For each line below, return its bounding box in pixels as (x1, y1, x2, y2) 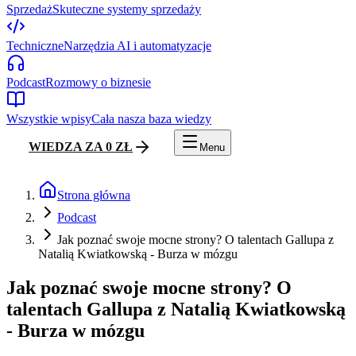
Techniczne (6, 39, 64, 52)
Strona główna (57, 188, 130, 202)
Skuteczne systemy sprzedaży (52, 2, 201, 16)
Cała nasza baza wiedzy (91, 112, 211, 126)
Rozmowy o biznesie (45, 75, 151, 89)
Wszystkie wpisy (6, 112, 91, 126)
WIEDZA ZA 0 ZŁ (29, 140, 133, 153)
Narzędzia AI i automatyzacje (64, 39, 211, 52)
